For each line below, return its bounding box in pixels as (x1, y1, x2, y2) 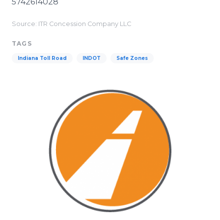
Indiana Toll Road (18, 55, 67, 61)
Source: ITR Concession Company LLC (12, 20, 131, 27)
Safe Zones (116, 55, 148, 61)
